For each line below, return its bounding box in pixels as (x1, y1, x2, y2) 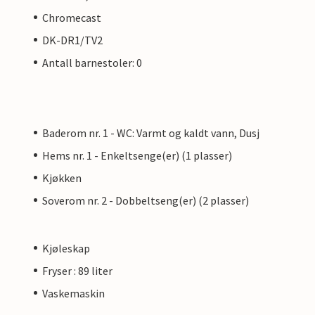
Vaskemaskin (42, 285, 105, 300)
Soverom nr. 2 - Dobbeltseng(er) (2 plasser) (42, 193, 249, 207)
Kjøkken (42, 170, 82, 185)
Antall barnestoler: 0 (42, 55, 142, 70)
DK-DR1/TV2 (42, 32, 103, 47)
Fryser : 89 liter (42, 263, 112, 278)
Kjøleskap (42, 240, 90, 255)
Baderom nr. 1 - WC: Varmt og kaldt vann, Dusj (42, 125, 259, 140)
